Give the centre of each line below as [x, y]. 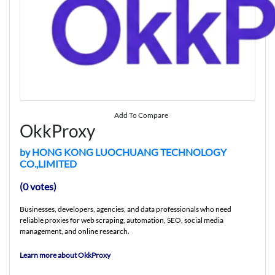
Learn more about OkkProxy [65, 255]
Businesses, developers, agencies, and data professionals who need [126, 209]
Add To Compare [141, 115]
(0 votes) [38, 186]
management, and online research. [75, 231]
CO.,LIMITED [48, 163]
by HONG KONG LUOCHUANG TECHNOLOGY [123, 152]
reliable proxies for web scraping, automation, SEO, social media [122, 220]
